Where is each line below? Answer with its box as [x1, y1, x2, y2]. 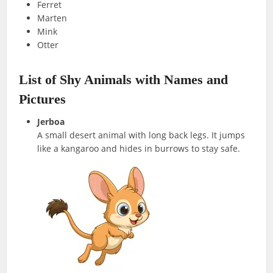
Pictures [19, 91, 66, 107]
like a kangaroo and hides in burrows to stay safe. [37, 143, 241, 155]
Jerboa [37, 116, 65, 128]
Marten [37, 12, 68, 24]
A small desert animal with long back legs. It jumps [37, 129, 246, 141]
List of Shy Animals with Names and [19, 72, 229, 88]
